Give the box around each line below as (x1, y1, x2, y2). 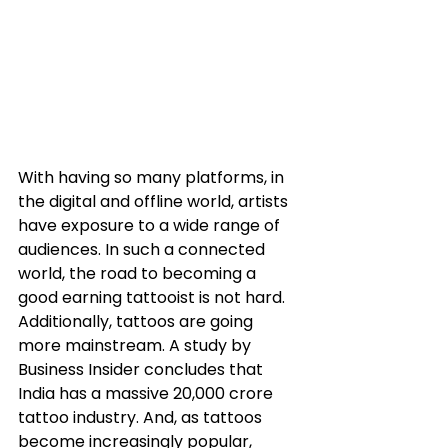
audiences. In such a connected (18, 237, 269, 261)
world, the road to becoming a (18, 261, 260, 285)
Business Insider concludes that (18, 357, 267, 381)
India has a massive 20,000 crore (18, 381, 277, 405)
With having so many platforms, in (18, 165, 288, 189)
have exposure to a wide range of (18, 213, 284, 237)
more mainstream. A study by (18, 333, 255, 357)
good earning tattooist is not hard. (18, 285, 289, 309)
